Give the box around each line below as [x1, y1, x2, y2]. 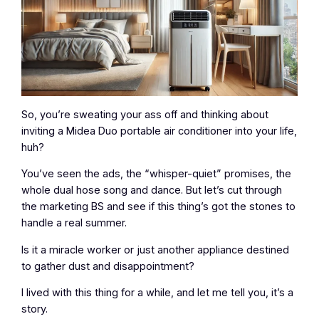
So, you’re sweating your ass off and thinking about [21, 108, 269, 121]
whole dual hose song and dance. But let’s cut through [21, 184, 283, 197]
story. [21, 303, 48, 316]
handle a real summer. [21, 216, 127, 230]
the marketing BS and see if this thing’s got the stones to [21, 200, 296, 214]
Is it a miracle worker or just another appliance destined [21, 243, 290, 256]
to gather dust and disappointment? [21, 259, 195, 273]
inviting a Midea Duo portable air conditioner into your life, [21, 124, 298, 137]
